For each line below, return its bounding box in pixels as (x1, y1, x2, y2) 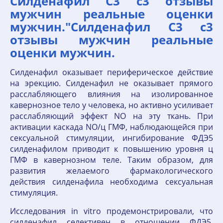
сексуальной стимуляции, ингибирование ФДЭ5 (10, 132, 213, 143)
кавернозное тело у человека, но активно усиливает (10, 100, 213, 111)
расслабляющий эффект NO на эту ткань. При (10, 111, 213, 121)
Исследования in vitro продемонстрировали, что (10, 206, 213, 217)
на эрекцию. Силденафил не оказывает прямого (10, 78, 213, 89)
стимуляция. (10, 187, 58, 198)
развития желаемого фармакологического (10, 165, 213, 176)
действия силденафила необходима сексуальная (10, 176, 213, 187)
